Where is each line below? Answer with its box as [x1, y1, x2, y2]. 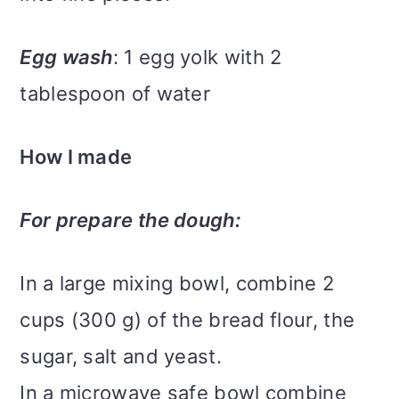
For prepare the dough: [20, 208, 240, 232]
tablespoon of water [20, 82, 211, 106]
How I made [20, 145, 133, 169]
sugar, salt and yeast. [20, 345, 222, 369]
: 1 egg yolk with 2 [112, 45, 282, 69]
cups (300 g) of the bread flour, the [20, 308, 355, 332]
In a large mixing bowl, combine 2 [20, 272, 335, 296]
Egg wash [20, 45, 113, 69]
